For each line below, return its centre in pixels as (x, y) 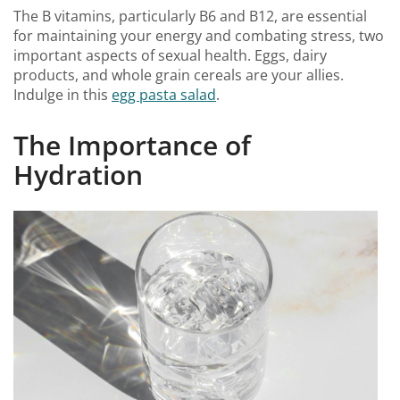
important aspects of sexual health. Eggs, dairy (170, 55)
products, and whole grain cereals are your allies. (179, 75)
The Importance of (132, 146)
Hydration (78, 175)
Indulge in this (62, 94)
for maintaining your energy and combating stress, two (199, 35)
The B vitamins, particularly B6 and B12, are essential (190, 16)
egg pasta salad (164, 94)
